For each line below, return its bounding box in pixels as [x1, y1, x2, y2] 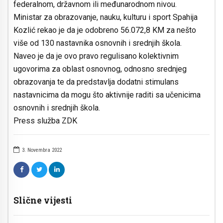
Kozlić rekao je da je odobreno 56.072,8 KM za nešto [13, 25, 196, 35]
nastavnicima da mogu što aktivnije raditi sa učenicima [13, 90, 201, 100]
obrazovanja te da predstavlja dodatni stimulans [13, 77, 179, 87]
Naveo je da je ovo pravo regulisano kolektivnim [13, 51, 179, 61]
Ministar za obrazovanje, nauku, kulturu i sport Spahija [13, 12, 198, 22]
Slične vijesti [13, 195, 72, 207]
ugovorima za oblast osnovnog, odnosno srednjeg [13, 64, 187, 74]
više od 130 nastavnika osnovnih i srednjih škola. [13, 38, 182, 48]
